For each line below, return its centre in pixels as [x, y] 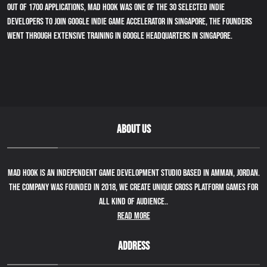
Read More [133, 216]
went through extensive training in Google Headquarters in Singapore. [120, 36]
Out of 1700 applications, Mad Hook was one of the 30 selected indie [116, 7]
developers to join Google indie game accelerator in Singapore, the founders [130, 22]
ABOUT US [133, 130]
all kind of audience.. [133, 202]
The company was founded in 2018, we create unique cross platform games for [133, 187]
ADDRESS [133, 246]
